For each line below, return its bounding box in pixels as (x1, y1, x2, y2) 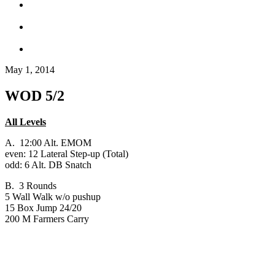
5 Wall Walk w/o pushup (5, 191, 101, 202)
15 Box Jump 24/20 (5, 202, 82, 213)
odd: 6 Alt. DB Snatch (5, 159, 91, 170)
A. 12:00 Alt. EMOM (5, 137, 91, 148)
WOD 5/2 (5, 87, 64, 104)
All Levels (5, 116, 46, 127)
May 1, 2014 (5, 64, 55, 75)
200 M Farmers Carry (5, 213, 89, 224)
